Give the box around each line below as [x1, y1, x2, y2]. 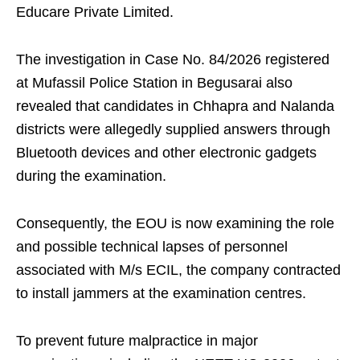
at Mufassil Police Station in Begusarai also [16, 75, 292, 91]
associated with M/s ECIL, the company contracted [16, 262, 341, 278]
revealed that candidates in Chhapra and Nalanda [16, 98, 334, 114]
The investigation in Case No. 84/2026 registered [16, 51, 329, 67]
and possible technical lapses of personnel [16, 239, 288, 255]
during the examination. [16, 168, 166, 184]
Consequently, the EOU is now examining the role [16, 215, 334, 231]
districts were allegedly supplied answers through [16, 121, 330, 137]
